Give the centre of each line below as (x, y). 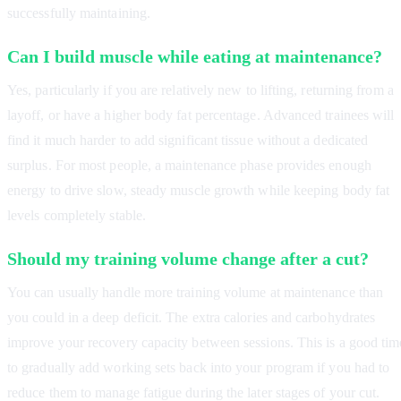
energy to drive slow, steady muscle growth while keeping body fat (199, 191)
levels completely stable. (77, 216)
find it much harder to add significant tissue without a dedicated (188, 141)
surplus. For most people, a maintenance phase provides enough (189, 166)
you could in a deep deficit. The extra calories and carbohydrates (192, 318)
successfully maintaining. (79, 13)
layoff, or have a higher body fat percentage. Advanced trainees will (201, 115)
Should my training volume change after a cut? (188, 259)
